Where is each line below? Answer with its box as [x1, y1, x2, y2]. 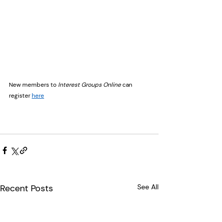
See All [137, 182, 159, 191]
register [9, 91, 32, 100]
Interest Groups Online [58, 80, 121, 89]
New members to [9, 80, 58, 89]
